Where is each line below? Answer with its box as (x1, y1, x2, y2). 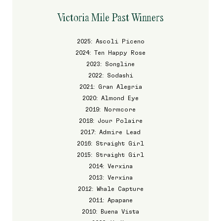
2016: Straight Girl (77, 140, 144, 147)
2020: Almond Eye (82, 95, 139, 102)
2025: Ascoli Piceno (76, 38, 145, 45)
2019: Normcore (85, 106, 136, 113)
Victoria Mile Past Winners (57, 10, 164, 25)
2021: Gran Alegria (79, 83, 142, 90)
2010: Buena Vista (82, 208, 139, 215)
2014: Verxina (88, 163, 133, 170)
